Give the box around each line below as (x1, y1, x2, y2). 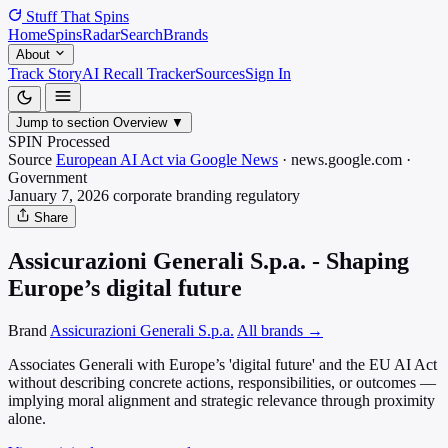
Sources (195, 65, 245, 82)
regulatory (236, 187, 300, 204)
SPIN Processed (8, 133, 110, 150)
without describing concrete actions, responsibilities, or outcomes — (8, 373, 436, 391)
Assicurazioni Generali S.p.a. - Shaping (8, 247, 409, 274)
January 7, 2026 (8, 187, 109, 204)
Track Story (8, 65, 82, 82)
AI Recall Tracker (82, 65, 195, 82)
